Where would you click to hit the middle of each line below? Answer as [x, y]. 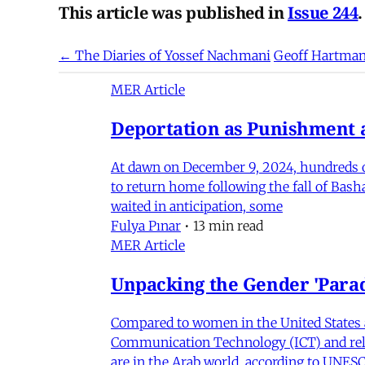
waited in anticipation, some [197, 206]
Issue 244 [323, 13]
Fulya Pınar [146, 225]
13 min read [228, 225]
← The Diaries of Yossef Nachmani [165, 55]
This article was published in [174, 13]
